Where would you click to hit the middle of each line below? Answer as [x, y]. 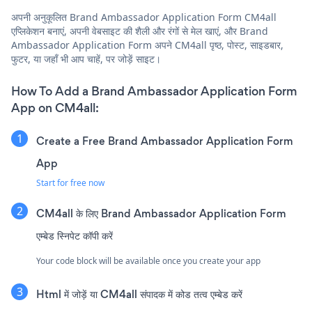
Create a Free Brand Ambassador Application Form [165, 141]
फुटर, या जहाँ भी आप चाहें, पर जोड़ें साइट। [86, 58]
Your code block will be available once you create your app [148, 260]
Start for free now [70, 182]
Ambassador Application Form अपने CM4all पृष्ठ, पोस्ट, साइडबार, [147, 45]
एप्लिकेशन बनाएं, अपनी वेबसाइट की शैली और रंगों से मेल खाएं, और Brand [140, 31]
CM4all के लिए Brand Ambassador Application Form [161, 213]
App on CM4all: [55, 108]
